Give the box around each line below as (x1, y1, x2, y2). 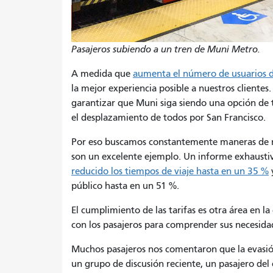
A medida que (71, 68, 133, 79)
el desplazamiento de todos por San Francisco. (71, 112, 266, 123)
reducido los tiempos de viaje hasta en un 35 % (71, 165, 269, 177)
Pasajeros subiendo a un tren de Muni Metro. (71, 43, 260, 55)
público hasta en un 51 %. (71, 180, 179, 191)
